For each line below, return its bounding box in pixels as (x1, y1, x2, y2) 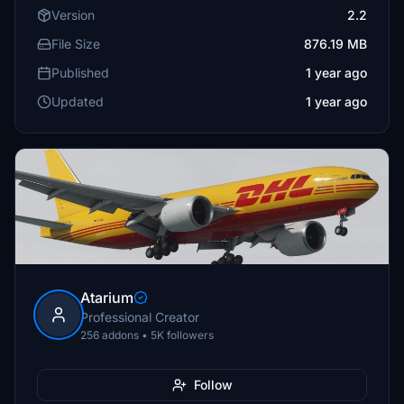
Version (51, 7, 95, 23)
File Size (51, 36, 100, 51)
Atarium (80, 289, 133, 307)
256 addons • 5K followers (80, 328, 214, 342)
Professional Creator (80, 309, 199, 325)
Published (51, 65, 109, 80)
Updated (51, 94, 104, 109)
